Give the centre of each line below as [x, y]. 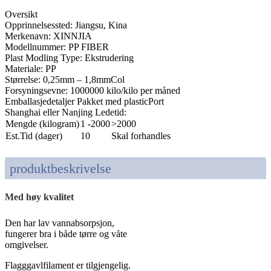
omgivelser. [27, 245]
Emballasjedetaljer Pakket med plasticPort [84, 102]
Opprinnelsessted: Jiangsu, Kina [66, 25]
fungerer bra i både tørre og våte [66, 234]
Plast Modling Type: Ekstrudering [69, 58]
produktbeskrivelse [60, 169]
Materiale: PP [31, 69]
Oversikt [21, 15]
